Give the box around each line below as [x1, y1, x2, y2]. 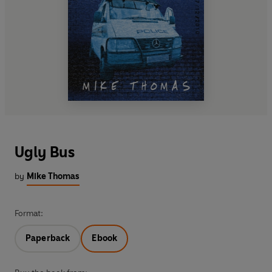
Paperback [25, 233, 70, 243]
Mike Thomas [27, 171, 80, 182]
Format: [15, 208, 43, 219]
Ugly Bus [15, 143, 75, 161]
